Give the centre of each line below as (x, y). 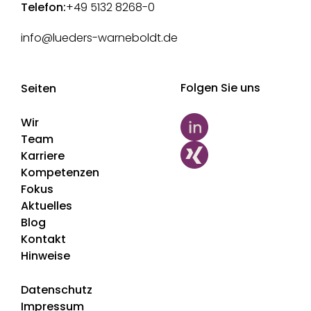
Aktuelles (47, 205)
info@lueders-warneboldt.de (99, 37)
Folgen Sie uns (220, 87)
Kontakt (43, 239)
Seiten (39, 88)
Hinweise (45, 255)
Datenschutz (57, 289)
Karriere (43, 155)
